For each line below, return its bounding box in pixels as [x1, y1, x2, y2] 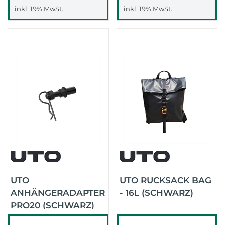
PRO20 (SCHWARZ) [11, 200, 94, 210]
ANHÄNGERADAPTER [11, 188, 105, 198]
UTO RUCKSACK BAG [119, 175, 211, 185]
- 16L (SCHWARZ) [119, 188, 193, 198]
